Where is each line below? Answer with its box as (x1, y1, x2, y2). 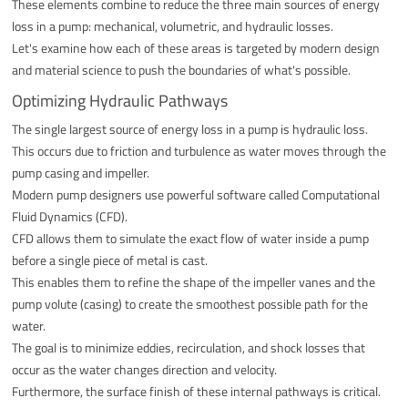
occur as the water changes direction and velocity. (12, 359, 278, 379)
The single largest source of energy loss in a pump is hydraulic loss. (12, 118, 369, 138)
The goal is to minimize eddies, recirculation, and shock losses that (12, 337, 366, 357)
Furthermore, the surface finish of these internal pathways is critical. (12, 381, 382, 401)
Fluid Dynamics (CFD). (12, 206, 128, 226)
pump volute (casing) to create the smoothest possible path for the (12, 293, 369, 313)
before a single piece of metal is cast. (12, 250, 209, 270)
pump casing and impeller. (12, 162, 150, 182)
